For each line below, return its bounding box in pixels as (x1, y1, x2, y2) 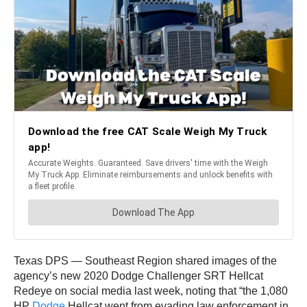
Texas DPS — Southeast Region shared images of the (14, 254, 277, 267)
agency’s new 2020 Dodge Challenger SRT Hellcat (14, 269, 263, 282)
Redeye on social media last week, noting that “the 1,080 (14, 284, 288, 297)
